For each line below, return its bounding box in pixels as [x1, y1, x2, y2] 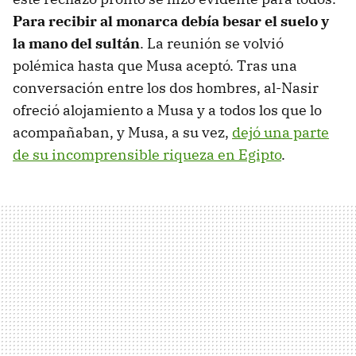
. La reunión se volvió [140, 34, 284, 53]
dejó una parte [232, 123, 329, 142]
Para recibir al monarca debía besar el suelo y [13, 12, 329, 31]
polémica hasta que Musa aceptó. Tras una [13, 56, 297, 75]
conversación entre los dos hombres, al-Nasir [13, 79, 319, 98]
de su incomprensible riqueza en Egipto [13, 145, 281, 164]
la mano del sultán [13, 34, 140, 53]
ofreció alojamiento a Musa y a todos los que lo [13, 101, 322, 120]
